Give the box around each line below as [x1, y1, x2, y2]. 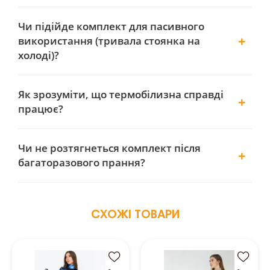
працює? [18, 101, 63, 116]
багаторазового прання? [18, 155, 145, 169]
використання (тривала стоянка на [18, 33, 200, 48]
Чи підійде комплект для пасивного [18, 19, 204, 33]
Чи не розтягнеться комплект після [18, 140, 201, 155]
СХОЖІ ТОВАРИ [90, 209, 180, 221]
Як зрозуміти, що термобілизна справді [18, 87, 224, 101]
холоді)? [18, 48, 59, 62]
